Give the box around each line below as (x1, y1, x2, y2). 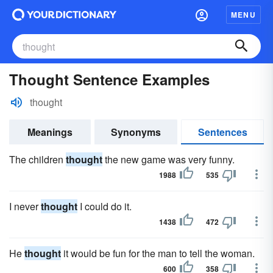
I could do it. (77, 199, 132, 213)
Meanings (27, 125, 73, 139)
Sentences (197, 125, 247, 139)
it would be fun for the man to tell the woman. (61, 246, 255, 260)
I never (9, 199, 41, 213)
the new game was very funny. (102, 152, 235, 166)
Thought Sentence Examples (9, 69, 210, 90)
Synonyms (111, 125, 161, 139)
